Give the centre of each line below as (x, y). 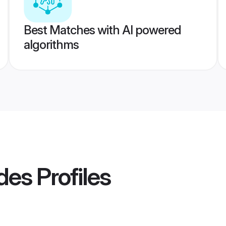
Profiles (71, 177)
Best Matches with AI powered (102, 30)
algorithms (51, 45)
